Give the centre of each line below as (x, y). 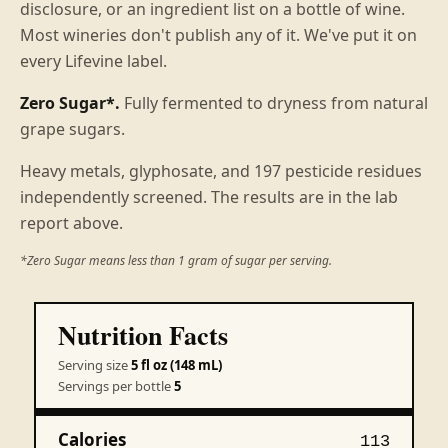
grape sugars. (72, 128)
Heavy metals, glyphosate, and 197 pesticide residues (221, 170)
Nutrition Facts (143, 334)
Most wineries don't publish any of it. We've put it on (218, 34)
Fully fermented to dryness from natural (274, 102)
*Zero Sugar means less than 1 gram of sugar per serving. (176, 260)
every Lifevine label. (93, 60)
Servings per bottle (116, 385)
